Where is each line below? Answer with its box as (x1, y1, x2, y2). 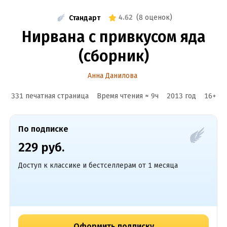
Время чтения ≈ (96, 92, 151, 100)
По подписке (18, 124, 68, 134)
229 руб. (18, 140, 64, 155)
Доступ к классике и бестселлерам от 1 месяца (18, 161, 178, 170)
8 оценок (139, 13, 170, 22)
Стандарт (69, 13, 100, 22)
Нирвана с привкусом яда (21, 28, 206, 46)
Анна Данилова (88, 71, 137, 80)
